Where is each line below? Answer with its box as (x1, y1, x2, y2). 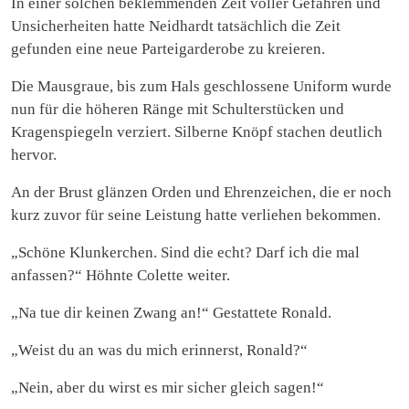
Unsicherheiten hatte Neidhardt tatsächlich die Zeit (11, 16, 341, 35)
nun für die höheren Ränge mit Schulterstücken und (11, 100, 344, 118)
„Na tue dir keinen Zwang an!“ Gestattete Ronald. (11, 303, 331, 321)
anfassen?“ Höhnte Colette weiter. (11, 266, 230, 284)
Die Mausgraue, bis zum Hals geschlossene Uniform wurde (11, 77, 392, 95)
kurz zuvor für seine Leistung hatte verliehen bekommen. (11, 205, 381, 224)
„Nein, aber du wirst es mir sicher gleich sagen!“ (11, 378, 324, 396)
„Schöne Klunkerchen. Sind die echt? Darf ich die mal (11, 243, 360, 261)
